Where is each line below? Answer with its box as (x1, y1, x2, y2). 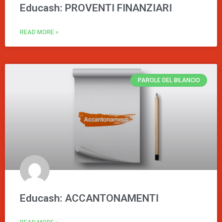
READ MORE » (20, 28, 58, 36)
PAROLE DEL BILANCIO (137, 76, 200, 84)
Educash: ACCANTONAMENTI (20, 192, 159, 204)
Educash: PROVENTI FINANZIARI (20, 1, 172, 14)
